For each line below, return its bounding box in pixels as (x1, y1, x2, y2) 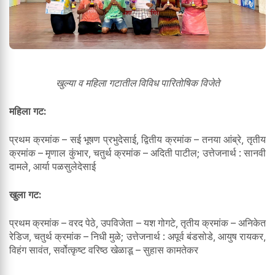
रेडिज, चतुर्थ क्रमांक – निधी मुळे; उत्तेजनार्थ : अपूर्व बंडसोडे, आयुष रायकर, (9, 230, 266, 242)
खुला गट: (9, 188, 42, 201)
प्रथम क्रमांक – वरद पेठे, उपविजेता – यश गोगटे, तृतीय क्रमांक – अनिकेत (9, 216, 266, 229)
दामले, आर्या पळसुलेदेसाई (9, 160, 96, 172)
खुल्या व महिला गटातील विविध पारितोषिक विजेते (55, 76, 220, 89)
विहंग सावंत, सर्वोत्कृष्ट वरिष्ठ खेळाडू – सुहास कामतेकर (9, 243, 198, 256)
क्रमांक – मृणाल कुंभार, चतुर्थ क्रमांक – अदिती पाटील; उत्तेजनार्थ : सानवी (9, 146, 266, 159)
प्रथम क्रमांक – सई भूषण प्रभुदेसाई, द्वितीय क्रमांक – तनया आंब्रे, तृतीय (9, 133, 266, 145)
